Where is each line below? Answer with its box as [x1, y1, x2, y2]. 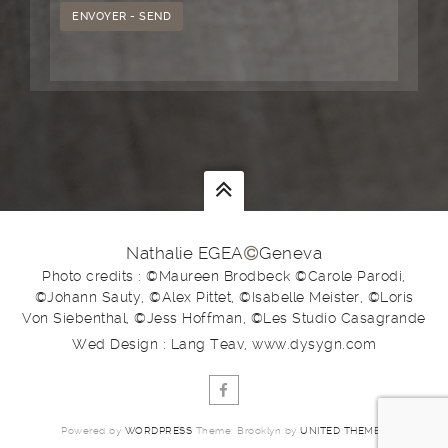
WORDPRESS [124, 425, 193, 436]
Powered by [61, 425, 125, 436]
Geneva [259, 243, 322, 263]
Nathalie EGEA [126, 243, 244, 263]
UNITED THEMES [300, 425, 387, 436]
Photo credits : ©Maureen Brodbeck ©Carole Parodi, [42, 268, 406, 284]
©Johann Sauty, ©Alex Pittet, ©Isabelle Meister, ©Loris [34, 289, 414, 305]
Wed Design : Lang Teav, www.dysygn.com [72, 336, 376, 352]
